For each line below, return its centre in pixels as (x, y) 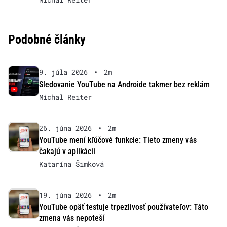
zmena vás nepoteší (71, 218)
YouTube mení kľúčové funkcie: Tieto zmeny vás (118, 140)
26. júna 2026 (65, 128)
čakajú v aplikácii (67, 151)
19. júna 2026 (65, 195)
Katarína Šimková (71, 164)
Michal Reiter (65, 97)
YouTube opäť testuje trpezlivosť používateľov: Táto (123, 207)
